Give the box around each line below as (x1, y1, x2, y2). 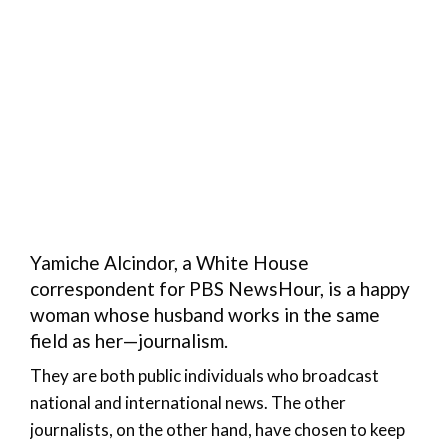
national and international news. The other (30, 391, 346, 413)
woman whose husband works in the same (30, 302, 380, 326)
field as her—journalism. (30, 328, 228, 352)
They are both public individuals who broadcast (30, 364, 379, 386)
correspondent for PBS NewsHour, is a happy (30, 276, 410, 300)
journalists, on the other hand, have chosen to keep (30, 418, 405, 440)
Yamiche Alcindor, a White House (30, 250, 309, 274)
